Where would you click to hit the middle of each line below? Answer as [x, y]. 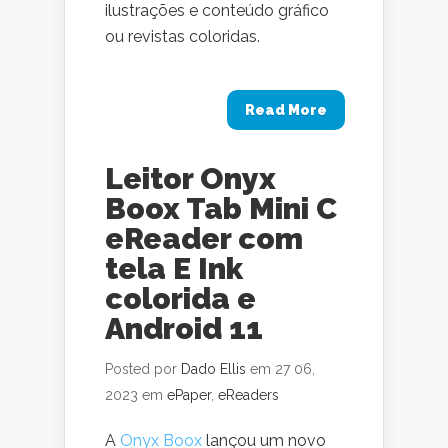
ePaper [189, 395]
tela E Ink [174, 268]
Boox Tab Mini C [221, 208]
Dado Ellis [213, 369]
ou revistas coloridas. [182, 36]
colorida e [180, 298]
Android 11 [184, 328]
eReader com [204, 238]
